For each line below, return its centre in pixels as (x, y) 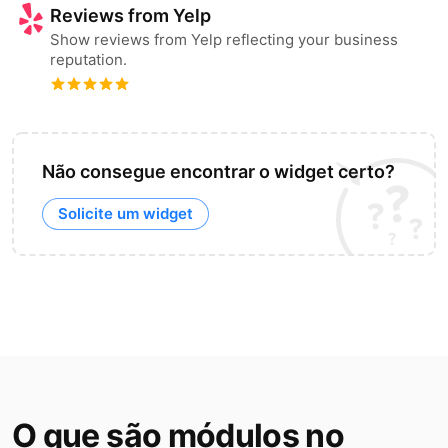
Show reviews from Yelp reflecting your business (224, 39)
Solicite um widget (125, 213)
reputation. (88, 59)
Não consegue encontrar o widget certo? (218, 171)
